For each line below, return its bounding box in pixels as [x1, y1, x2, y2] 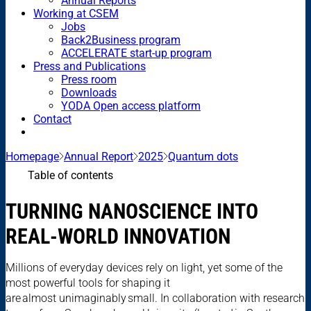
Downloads [61, 85, 117, 99]
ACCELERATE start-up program [61, 46, 212, 60]
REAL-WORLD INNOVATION [6, 224, 230, 249]
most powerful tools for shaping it [6, 276, 170, 289]
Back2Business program [61, 33, 180, 47]
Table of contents [28, 168, 113, 182]
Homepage [6, 149, 59, 163]
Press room [61, 72, 117, 86]
